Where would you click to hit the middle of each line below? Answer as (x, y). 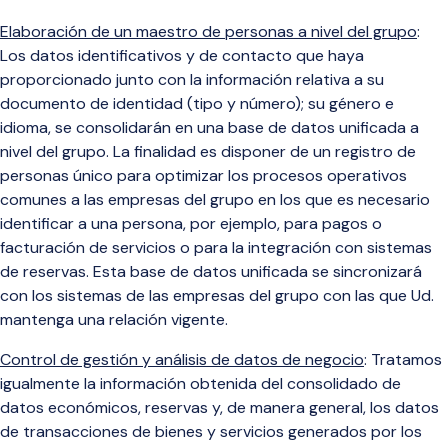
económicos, (96, 407)
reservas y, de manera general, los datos (292, 407)
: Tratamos (403, 359)
